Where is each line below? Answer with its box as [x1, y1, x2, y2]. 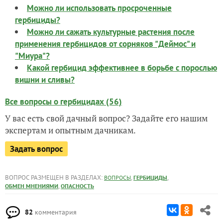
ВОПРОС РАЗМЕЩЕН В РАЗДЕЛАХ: [5, 173, 104, 182]
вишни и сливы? [15, 74, 75, 85]
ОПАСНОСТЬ [61, 182, 94, 190]
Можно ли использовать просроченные [27, 2, 172, 13]
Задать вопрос [10, 143, 63, 154]
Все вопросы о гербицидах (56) [5, 96, 122, 107]
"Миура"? [15, 50, 50, 61]
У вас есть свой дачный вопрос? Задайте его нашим [5, 112, 208, 124]
